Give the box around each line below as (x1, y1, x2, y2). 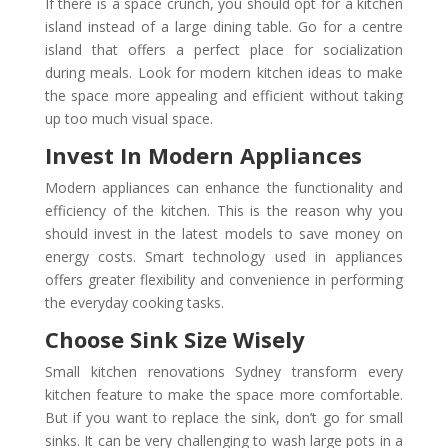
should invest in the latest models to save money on (44, 223, 404, 243)
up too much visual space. (44, 108, 213, 128)
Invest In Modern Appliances (44, 139, 362, 170)
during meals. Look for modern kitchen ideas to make (44, 62, 404, 82)
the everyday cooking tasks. (44, 292, 224, 312)
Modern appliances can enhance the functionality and (44, 177, 404, 197)
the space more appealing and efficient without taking (44, 85, 404, 105)
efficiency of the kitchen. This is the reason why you (44, 200, 404, 220)
